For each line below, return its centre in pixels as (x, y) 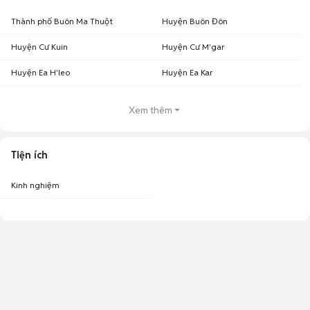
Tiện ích (29, 155)
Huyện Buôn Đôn (195, 21)
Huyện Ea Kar (188, 72)
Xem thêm (150, 110)
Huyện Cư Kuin (39, 47)
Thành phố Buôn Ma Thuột (62, 21)
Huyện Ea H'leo (40, 72)
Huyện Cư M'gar (193, 47)
